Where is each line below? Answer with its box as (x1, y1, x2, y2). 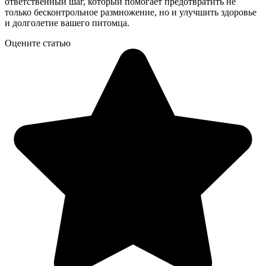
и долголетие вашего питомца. (5, 17, 129, 28)
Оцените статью (5, 37, 71, 48)
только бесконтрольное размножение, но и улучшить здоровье (5, 7, 256, 17)
